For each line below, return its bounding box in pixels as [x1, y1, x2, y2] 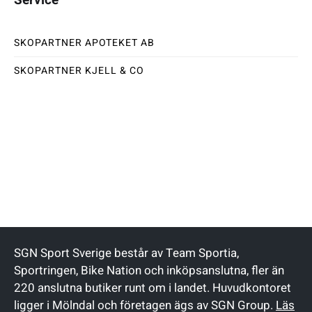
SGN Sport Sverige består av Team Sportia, [14, 244, 239, 262]
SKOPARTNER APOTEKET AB [14, 35, 155, 50]
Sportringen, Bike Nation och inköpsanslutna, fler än [14, 261, 284, 279]
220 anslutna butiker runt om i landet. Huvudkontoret [14, 279, 291, 297]
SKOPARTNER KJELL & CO [14, 63, 144, 78]
